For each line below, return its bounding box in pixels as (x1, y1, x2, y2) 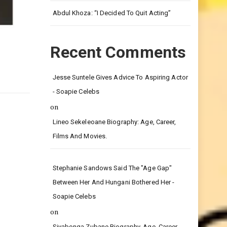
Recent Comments (50, 62, 186, 82)
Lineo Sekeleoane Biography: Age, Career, (52, 138, 176, 145)
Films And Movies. (52, 152, 107, 160)
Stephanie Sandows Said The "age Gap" (52, 184, 172, 192)
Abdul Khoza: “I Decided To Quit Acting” (52, 29, 171, 36)
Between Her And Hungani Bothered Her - (52, 198, 175, 206)
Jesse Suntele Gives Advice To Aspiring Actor (52, 93, 188, 101)
